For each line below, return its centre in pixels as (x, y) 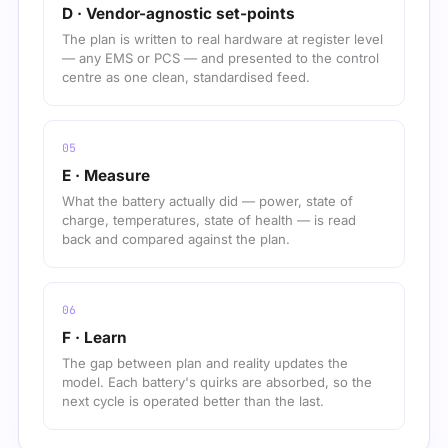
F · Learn (94, 338)
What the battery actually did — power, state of (207, 201)
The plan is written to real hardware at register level (222, 39)
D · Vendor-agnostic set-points (178, 14)
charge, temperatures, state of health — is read (209, 220)
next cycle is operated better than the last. (193, 401)
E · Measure (106, 176)
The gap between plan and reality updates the (205, 363)
